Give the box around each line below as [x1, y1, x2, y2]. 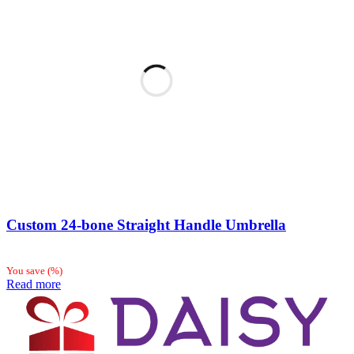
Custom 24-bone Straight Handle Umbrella [6, 217, 286, 234]
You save [6, 265, 47, 277]
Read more [6, 277, 61, 292]
